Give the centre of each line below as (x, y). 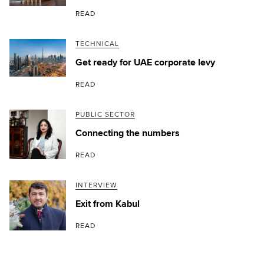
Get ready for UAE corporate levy (145, 62)
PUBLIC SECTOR (105, 114)
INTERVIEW (96, 185)
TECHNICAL (97, 44)
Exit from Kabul (108, 204)
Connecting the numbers (128, 133)
